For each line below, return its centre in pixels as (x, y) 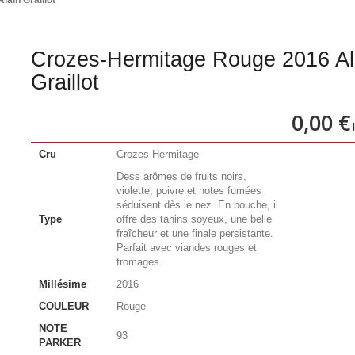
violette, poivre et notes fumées (189, 191)
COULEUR (63, 306)
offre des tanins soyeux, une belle (194, 219)
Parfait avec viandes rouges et (186, 248)
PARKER (59, 343)
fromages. (139, 262)
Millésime (62, 284)
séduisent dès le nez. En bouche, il (197, 205)
